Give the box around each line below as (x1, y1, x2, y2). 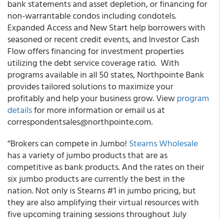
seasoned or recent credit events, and (7, 32, 147, 46)
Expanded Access (7, 21, 74, 34)
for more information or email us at (32, 103, 165, 116)
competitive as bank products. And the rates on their (7, 160, 204, 173)
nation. (7, 184, 33, 197)
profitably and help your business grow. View (7, 91, 177, 105)
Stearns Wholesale (129, 137, 198, 150)
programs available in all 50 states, (7, 68, 135, 81)
